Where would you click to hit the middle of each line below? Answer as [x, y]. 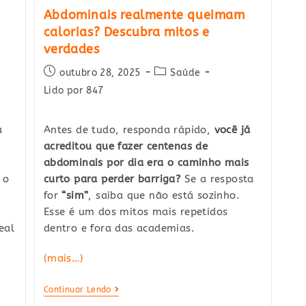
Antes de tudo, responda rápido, [129, 130]
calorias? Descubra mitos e [126, 32]
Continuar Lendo [77, 290]
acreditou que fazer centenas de [126, 147]
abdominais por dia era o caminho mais [146, 163]
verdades [71, 50]
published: [68, 86]
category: [176, 86]
